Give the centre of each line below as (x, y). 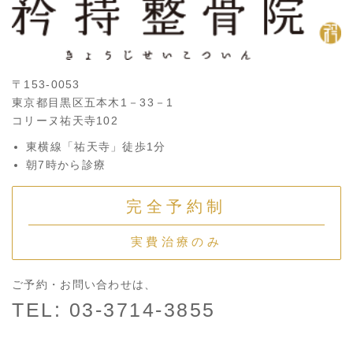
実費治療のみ (176, 242)
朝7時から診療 (66, 165)
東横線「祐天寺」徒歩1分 (96, 147)
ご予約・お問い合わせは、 (84, 285)
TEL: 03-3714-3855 (114, 310)
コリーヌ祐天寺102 (65, 121)
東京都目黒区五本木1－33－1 (93, 103)
